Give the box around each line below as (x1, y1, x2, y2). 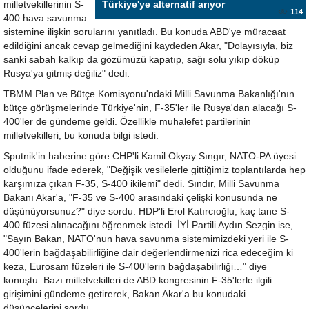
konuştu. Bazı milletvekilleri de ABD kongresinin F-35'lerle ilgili (3, 275, 272, 286)
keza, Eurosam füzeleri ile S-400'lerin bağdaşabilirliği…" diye (3, 261, 267, 272)
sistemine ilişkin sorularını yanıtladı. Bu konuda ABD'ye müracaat (3, 27, 286, 37)
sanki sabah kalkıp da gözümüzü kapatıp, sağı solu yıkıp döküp (3, 54, 279, 65)
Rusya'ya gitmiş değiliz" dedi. (3, 68, 130, 79)
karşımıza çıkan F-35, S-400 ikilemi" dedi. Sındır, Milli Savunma (3, 179, 279, 189)
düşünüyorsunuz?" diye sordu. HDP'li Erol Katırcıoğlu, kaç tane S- (3, 206, 290, 217)
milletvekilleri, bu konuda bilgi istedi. (3, 130, 159, 141)
